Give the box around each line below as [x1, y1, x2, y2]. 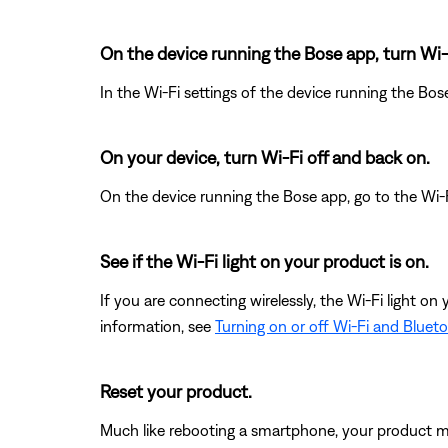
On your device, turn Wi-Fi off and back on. [100, 146, 430, 168]
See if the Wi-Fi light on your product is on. [100, 250, 429, 272]
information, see [100, 316, 215, 335]
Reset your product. [100, 380, 252, 402]
